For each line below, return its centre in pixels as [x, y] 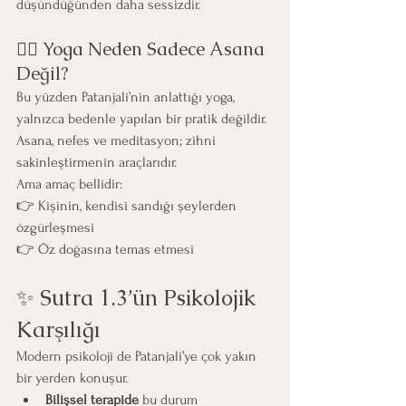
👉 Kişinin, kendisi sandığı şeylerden [128, 205]
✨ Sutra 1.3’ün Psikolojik [139, 297]
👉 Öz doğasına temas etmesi [105, 249]
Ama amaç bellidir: [69, 184]
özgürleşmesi [55, 227]
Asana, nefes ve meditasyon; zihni [118, 140]
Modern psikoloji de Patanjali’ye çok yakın [138, 356]
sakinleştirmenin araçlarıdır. [97, 162]
